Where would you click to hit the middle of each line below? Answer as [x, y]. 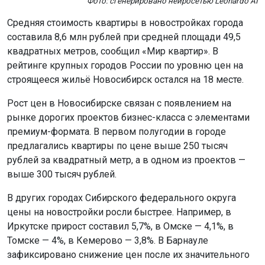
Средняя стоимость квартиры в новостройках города [125, 22]
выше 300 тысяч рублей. [62, 174]
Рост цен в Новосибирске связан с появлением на [119, 103]
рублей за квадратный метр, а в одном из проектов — [126, 160]
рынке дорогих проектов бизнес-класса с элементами [128, 117]
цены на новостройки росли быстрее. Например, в [119, 212]
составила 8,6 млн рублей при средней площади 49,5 [124, 37]
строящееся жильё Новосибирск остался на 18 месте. [125, 79]
